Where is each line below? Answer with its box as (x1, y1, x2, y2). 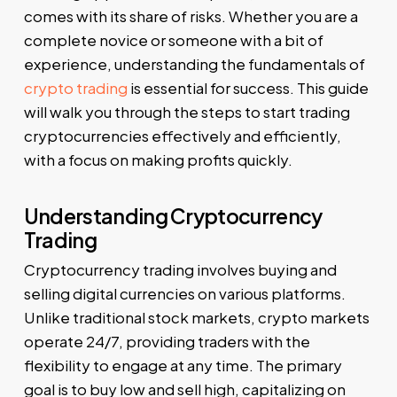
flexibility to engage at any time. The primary (23, 354, 342, 375)
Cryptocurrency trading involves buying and (23, 259, 337, 279)
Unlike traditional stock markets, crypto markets (23, 307, 370, 327)
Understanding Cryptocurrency (23, 202, 323, 229)
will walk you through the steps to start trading (23, 102, 350, 122)
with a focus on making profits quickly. (23, 150, 292, 170)
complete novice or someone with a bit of (23, 30, 323, 51)
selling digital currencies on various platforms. (23, 283, 346, 303)
